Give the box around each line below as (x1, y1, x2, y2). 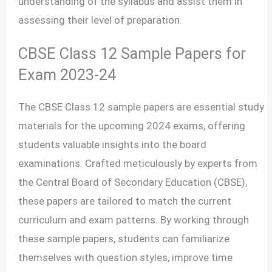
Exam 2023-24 (18, 65, 117, 84)
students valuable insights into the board (18, 138, 207, 151)
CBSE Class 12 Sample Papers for (18, 44, 246, 63)
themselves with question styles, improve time (18, 251, 233, 263)
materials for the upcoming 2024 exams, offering (18, 119, 246, 132)
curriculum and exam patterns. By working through (18, 213, 250, 226)
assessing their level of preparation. (18, 13, 183, 26)
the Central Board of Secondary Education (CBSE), (18, 175, 248, 188)
